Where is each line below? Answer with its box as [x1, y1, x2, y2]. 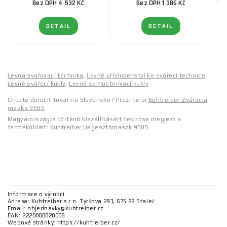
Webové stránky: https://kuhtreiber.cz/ [8, 219, 121, 226]
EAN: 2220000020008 [8, 212, 65, 219]
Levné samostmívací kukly [69, 80, 149, 88]
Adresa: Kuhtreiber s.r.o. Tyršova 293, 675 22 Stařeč [8, 198, 155, 205]
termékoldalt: [8, 124, 50, 131]
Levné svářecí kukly [8, 80, 66, 88]
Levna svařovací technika [8, 72, 84, 80]
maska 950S [8, 104, 45, 112]
